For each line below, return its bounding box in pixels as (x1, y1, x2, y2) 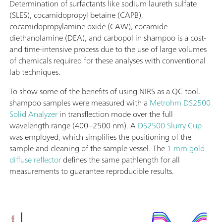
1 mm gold (167, 141, 205, 156)
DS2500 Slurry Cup (138, 118, 202, 133)
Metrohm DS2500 (150, 96, 211, 110)
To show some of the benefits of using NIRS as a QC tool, (9, 84, 200, 99)
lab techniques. (9, 65, 60, 79)
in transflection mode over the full (57, 107, 173, 121)
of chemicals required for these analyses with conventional (9, 54, 206, 68)
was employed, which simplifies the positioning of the (9, 130, 191, 144)
